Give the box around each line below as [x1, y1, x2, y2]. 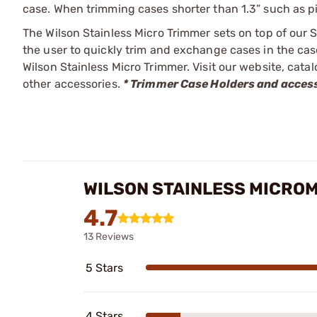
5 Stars [86, 260, 123, 275]
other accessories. [23, 76, 123, 91]
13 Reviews [83, 230, 134, 243]
